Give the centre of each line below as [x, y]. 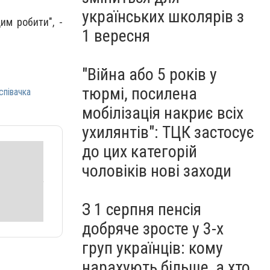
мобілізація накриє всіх [163, 113]
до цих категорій [140, 152]
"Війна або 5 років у [149, 74]
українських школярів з [163, 17]
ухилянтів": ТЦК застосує [168, 132]
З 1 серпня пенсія [142, 209]
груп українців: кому [152, 248]
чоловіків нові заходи [157, 171]
